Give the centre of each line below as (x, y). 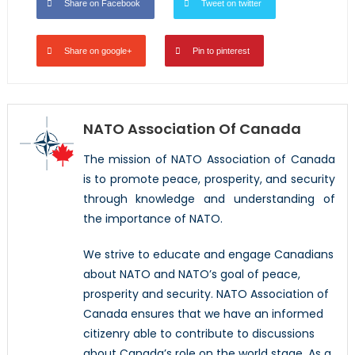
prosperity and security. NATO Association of (206, 294)
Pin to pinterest (221, 51)
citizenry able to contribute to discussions (198, 334)
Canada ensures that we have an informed (203, 314)
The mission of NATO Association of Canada (209, 160)
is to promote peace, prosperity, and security (209, 179)
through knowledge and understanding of (209, 199)
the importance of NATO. (153, 219)
